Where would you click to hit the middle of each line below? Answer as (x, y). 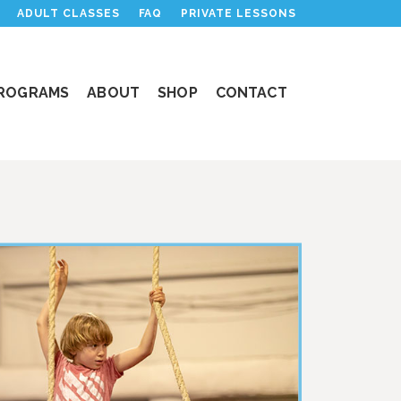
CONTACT (251, 93)
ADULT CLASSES (68, 13)
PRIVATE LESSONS (239, 13)
